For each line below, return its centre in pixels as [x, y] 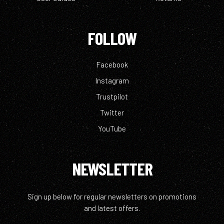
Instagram [112, 81]
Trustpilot [112, 97]
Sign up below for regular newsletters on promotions [112, 197]
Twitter [112, 113]
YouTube [112, 129]
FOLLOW [112, 38]
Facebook [112, 65]
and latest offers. [112, 208]
